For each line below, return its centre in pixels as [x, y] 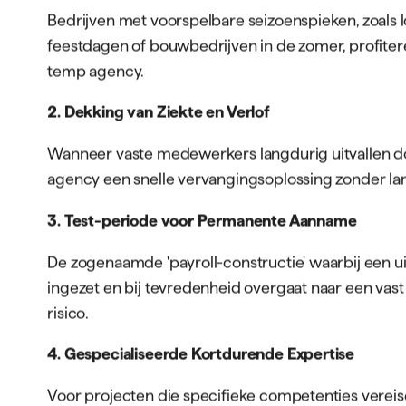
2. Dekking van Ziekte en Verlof [159, 111]
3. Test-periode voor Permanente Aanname [202, 220]
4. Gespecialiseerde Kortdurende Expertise [201, 353]
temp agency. [96, 71]
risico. [68, 313]
